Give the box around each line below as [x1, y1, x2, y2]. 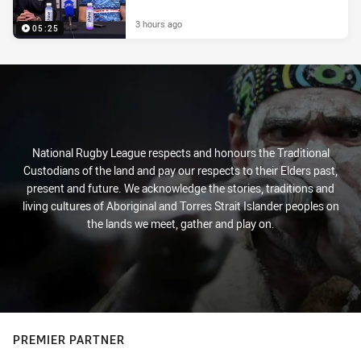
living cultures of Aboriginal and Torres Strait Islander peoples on [22, 198, 339, 214]
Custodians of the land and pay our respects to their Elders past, [23, 163, 338, 178]
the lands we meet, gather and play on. [86, 216, 275, 231]
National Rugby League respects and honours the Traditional [31, 145, 330, 160]
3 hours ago [135, 17, 182, 30]
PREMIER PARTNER [13, 332, 125, 347]
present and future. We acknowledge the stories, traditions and [27, 180, 334, 196]
